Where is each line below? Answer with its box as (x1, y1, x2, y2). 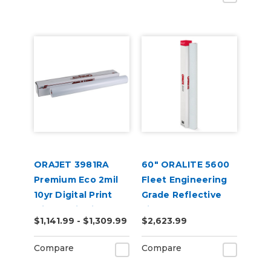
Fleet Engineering (142, 174, 227, 185)
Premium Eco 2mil (34, 174, 118, 185)
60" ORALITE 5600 (142, 159, 229, 170)
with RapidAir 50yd (34, 204, 123, 215)
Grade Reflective (142, 189, 221, 200)
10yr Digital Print (34, 189, 113, 200)
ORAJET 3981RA (34, 159, 109, 170)
